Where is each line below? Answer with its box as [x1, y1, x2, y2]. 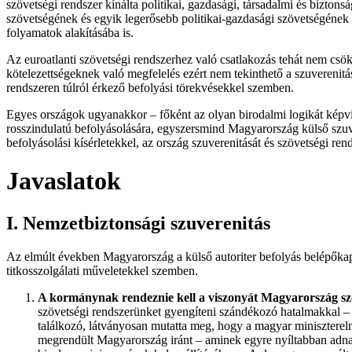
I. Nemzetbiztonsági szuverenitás [6, 212, 270, 233]
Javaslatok [6, 167, 121, 196]
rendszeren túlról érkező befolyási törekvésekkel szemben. [6, 80, 294, 94]
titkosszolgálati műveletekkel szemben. [6, 263, 198, 277]
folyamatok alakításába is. [6, 25, 134, 39]
